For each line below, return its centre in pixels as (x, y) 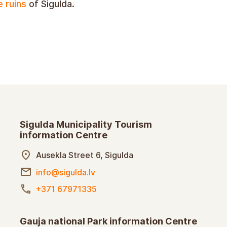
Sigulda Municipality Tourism (86, 125)
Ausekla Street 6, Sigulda (85, 155)
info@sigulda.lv (66, 172)
